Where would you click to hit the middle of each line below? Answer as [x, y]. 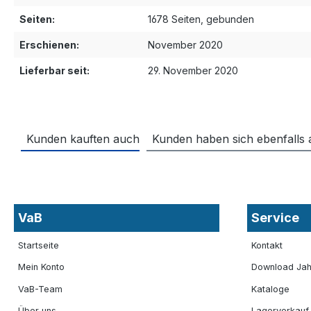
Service [276, 218]
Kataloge [271, 289]
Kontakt [267, 246]
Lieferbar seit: [54, 70]
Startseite [39, 246]
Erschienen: [49, 44]
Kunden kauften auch [83, 138]
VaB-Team [41, 289]
